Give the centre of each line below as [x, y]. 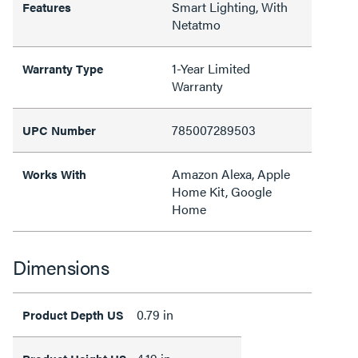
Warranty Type [63, 68]
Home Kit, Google [222, 191]
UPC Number [59, 129]
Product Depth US [73, 314]
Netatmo [196, 24]
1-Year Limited [211, 68]
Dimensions [61, 267]
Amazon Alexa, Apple [231, 173]
